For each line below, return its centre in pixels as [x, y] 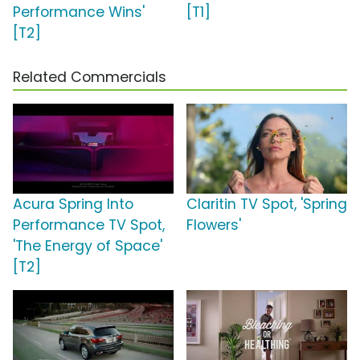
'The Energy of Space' [88, 246]
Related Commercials [90, 78]
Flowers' [214, 225]
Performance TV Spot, [89, 225]
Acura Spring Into [73, 205]
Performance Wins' [79, 12]
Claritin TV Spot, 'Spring [267, 205]
